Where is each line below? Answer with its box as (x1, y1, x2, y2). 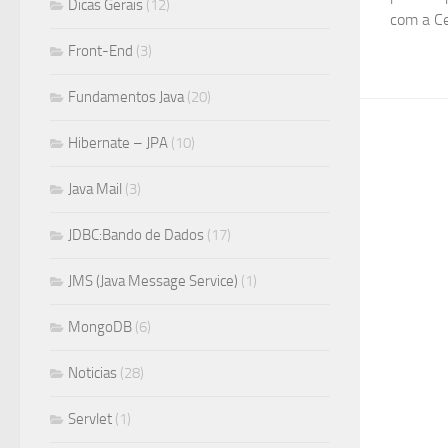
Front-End (68, 42, 133, 60)
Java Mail (68, 180, 122, 198)
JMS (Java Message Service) (68, 272, 238, 290)
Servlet (68, 410, 112, 428)
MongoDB (68, 318, 132, 336)
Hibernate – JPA (68, 134, 168, 152)
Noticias (68, 364, 117, 382)
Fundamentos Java (68, 88, 184, 106)
